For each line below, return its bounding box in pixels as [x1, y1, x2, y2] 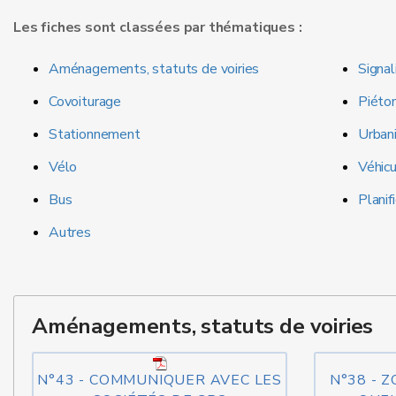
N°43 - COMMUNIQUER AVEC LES [37, 370, 282, 390]
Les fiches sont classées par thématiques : [13, 18, 302, 37]
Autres [49, 223, 91, 242]
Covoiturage [49, 92, 122, 111]
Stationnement [49, 125, 141, 144]
